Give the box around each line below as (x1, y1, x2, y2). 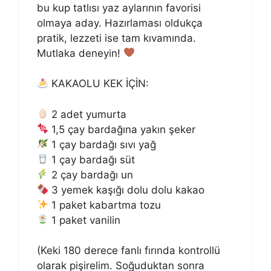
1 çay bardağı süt (48, 153, 135, 166)
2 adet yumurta (48, 108, 127, 120)
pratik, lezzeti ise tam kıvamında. (37, 31, 196, 44)
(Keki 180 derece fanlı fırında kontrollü (37, 244, 220, 257)
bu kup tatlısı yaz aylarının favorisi (37, 1, 201, 14)
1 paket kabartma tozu (48, 198, 162, 211)
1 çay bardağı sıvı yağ (48, 138, 157, 151)
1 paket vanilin (48, 214, 121, 226)
